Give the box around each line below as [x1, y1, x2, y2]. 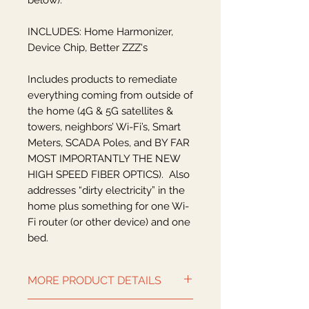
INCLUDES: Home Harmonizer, [28, 26, 173, 39]
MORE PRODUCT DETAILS [28, 274, 161, 288]
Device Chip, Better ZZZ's [28, 41, 150, 54]
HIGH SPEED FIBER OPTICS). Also [28, 168, 190, 181]
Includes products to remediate [28, 73, 177, 86]
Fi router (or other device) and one [28, 216, 190, 229]
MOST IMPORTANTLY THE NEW [28, 152, 180, 166]
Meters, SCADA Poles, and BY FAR [28, 137, 190, 150]
